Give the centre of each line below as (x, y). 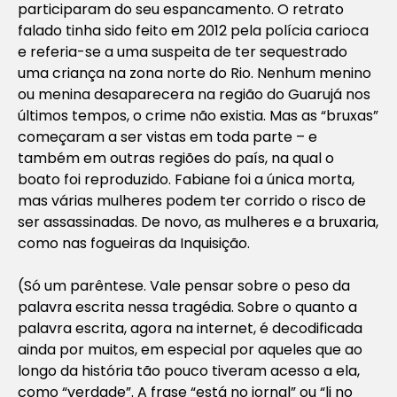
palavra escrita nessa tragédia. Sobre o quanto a (187, 307)
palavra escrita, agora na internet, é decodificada (190, 328)
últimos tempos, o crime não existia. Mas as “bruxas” (198, 115)
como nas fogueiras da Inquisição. (134, 243)
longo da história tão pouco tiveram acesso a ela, (189, 370)
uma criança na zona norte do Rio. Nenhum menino (195, 73)
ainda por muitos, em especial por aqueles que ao (190, 349)
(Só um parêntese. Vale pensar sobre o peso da (184, 285)
